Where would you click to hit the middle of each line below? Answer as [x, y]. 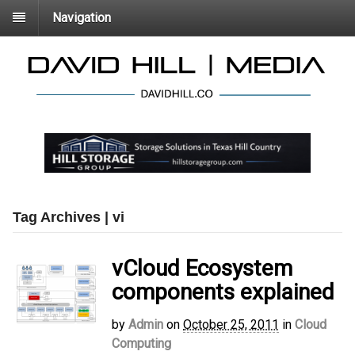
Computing [141, 344]
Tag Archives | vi [69, 218]
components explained [223, 292]
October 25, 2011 [231, 325]
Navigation [82, 17]
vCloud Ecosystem [202, 269]
